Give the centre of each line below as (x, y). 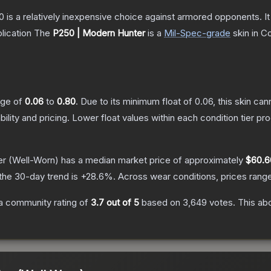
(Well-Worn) (32, 160)
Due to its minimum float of (138, 102)
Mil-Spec (183, 33)
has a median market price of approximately (152, 160)
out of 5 (122, 203)
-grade (216, 33)
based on (161, 203)
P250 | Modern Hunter (99, 33)
